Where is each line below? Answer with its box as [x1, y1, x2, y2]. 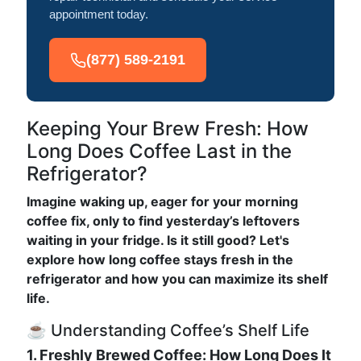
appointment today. [49, 7, 148, 21]
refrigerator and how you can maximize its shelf [27, 271, 328, 287]
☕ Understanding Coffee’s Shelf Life [27, 321, 309, 340]
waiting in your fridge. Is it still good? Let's [27, 232, 289, 248]
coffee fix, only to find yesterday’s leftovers [27, 213, 300, 229]
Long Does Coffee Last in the [27, 139, 292, 163]
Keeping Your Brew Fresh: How [27, 117, 309, 140]
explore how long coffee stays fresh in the [27, 251, 293, 268]
